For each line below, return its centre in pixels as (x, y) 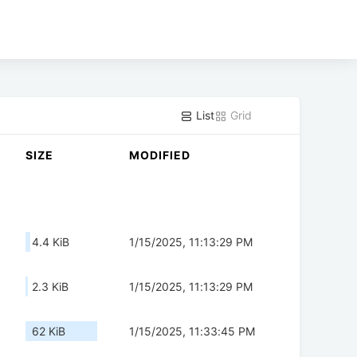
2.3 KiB (50, 287)
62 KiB (49, 331)
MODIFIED (160, 155)
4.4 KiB (51, 242)
